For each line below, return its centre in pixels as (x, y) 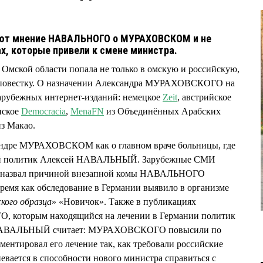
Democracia (43, 111)
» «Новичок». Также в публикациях (124, 202)
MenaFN (87, 111)
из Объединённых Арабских (162, 111)
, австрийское (204, 97)
